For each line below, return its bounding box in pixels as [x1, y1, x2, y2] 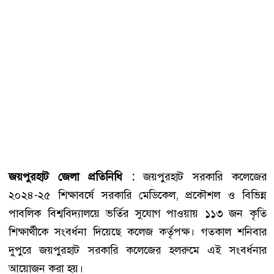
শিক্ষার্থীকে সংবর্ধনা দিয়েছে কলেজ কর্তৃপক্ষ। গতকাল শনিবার [9, 224, 267, 239]
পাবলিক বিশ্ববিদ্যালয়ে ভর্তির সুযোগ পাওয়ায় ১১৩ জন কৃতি [9, 206, 267, 221]
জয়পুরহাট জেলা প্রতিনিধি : [9, 169, 135, 184]
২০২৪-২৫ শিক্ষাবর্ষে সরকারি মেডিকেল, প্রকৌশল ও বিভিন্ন [9, 187, 267, 202]
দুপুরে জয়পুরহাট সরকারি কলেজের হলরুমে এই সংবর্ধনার [9, 242, 267, 257]
